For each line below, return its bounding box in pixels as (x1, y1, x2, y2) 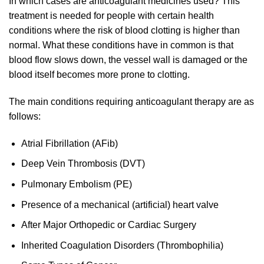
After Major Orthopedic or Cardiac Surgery (21, 220, 196, 230)
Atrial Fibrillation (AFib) (21, 138, 118, 148)
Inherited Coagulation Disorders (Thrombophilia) (21, 240, 223, 250)
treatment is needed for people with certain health (9, 11, 214, 21)
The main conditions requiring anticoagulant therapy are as (9, 97, 254, 107)
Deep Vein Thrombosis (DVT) (21, 159, 145, 169)
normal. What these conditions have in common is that (9, 40, 233, 51)
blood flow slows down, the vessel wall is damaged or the (9, 55, 247, 65)
